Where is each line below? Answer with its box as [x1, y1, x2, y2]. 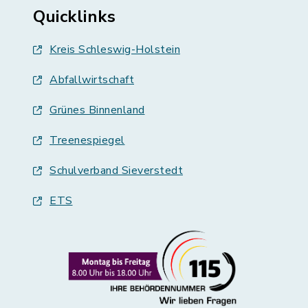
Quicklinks [33, 5, 115, 27]
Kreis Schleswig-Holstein [49, 42, 180, 57]
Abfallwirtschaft [49, 72, 134, 87]
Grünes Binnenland [49, 102, 145, 118]
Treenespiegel [49, 133, 125, 148]
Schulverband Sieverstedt [49, 163, 183, 178]
